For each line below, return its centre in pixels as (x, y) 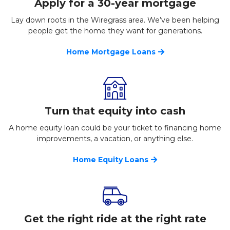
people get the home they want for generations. (115, 31)
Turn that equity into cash (115, 111)
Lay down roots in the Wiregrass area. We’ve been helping (115, 20)
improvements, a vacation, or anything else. (115, 139)
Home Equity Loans (111, 160)
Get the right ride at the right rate (115, 219)
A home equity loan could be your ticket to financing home (115, 128)
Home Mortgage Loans (111, 52)
